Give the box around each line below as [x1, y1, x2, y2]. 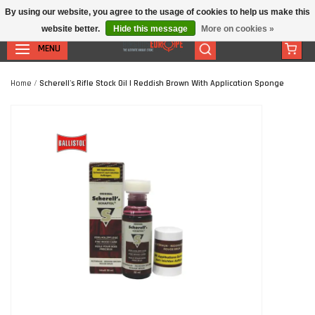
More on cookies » [200, 24, 274, 34]
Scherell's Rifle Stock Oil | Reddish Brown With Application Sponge [39, 78, 284, 89]
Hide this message [112, 24, 188, 34]
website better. [41, 24, 102, 34]
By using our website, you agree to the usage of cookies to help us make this [5, 7, 310, 17]
